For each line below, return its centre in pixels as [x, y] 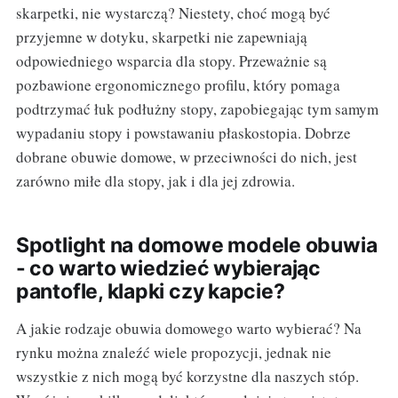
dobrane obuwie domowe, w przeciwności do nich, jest [186, 156]
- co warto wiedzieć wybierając [168, 268]
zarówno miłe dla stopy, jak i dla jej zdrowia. [155, 180]
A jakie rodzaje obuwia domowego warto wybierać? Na [188, 328]
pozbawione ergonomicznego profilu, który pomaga [178, 84]
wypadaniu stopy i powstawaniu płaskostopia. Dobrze [183, 132]
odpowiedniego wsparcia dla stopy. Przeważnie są [171, 60]
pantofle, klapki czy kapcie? [150, 291]
